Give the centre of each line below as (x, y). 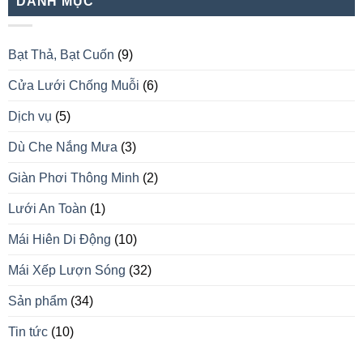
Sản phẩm (38, 301)
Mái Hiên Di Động (60, 240)
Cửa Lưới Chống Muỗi (74, 86)
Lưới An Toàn (47, 209)
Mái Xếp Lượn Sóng (67, 271)
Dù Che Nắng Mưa (63, 147)
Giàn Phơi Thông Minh (74, 178)
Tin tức (28, 332)
